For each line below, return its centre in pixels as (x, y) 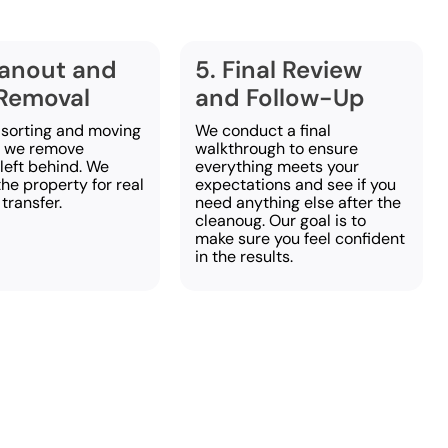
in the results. (244, 256)
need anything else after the (298, 202)
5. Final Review (279, 69)
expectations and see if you (296, 184)
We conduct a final (263, 130)
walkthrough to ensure (277, 148)
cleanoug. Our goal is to (281, 220)
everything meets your (277, 166)
